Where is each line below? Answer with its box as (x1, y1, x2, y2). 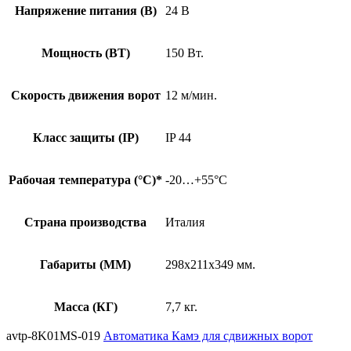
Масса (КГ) (53, 300, 118, 314)
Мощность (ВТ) (41, 46, 130, 60)
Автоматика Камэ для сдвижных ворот (103, 329, 313, 343)
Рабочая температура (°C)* (9, 173, 162, 187)
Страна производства (24, 215, 147, 230)
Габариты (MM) (40, 258, 131, 272)
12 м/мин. (165, 89, 217, 103)
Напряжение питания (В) (14, 4, 157, 18)
